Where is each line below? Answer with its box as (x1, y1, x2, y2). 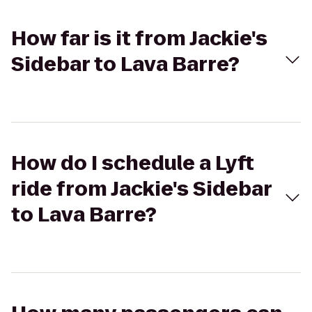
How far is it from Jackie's (11, 25, 267, 52)
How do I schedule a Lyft (11, 150, 254, 177)
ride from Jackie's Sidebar (11, 175, 272, 203)
